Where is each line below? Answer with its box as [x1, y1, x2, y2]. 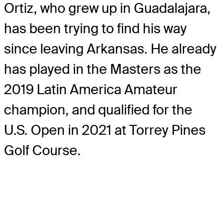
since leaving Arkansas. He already [4, 40, 217, 57]
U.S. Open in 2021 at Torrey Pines [4, 121, 206, 139]
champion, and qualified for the [4, 101, 192, 118]
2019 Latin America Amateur [4, 80, 177, 98]
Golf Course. [4, 141, 81, 159]
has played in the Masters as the [4, 60, 201, 78]
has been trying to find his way [4, 19, 187, 37]
